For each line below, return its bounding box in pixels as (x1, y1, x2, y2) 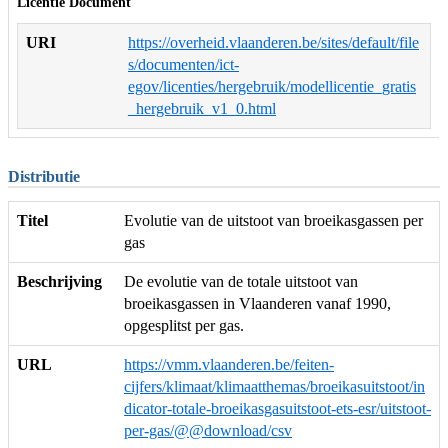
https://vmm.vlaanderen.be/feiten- (124, 356, 334, 374)
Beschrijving (17, 273, 102, 291)
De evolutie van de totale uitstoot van (124, 273, 358, 291)
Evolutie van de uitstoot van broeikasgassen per (124, 212, 423, 230)
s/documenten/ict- (128, 55, 239, 73)
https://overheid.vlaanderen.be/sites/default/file (128, 33, 419, 51)
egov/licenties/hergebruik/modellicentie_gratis (128, 77, 416, 95)
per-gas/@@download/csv (124, 422, 292, 440)
